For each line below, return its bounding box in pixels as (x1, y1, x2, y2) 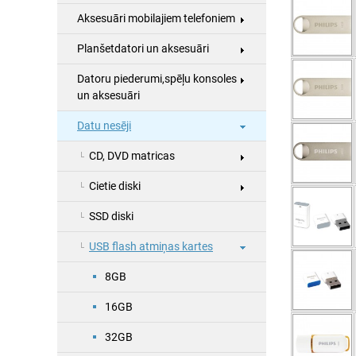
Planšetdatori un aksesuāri (77, 42, 209, 56)
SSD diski (89, 210, 133, 223)
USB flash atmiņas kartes (89, 240, 213, 253)
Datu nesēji (77, 119, 131, 133)
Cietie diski (89, 180, 141, 193)
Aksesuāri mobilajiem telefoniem (77, 12, 235, 25)
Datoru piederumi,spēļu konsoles (77, 72, 237, 86)
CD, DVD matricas (89, 149, 175, 163)
